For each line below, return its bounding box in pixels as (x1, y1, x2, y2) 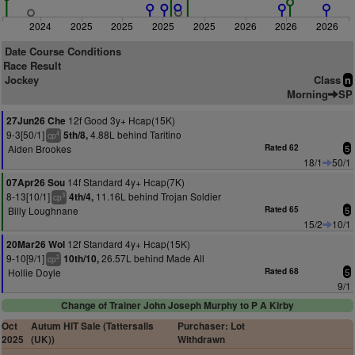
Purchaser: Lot (177, 319, 245, 333)
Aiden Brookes (8, 142, 71, 155)
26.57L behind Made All (99, 251, 204, 265)
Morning (287, 86, 328, 101)
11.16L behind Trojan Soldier (94, 189, 221, 203)
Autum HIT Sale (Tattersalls (30, 319, 154, 333)
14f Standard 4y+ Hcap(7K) (65, 175, 185, 189)
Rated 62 (265, 142, 300, 153)
